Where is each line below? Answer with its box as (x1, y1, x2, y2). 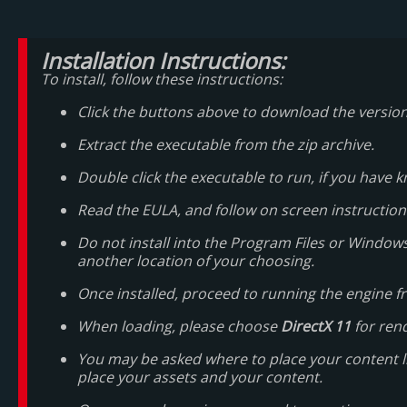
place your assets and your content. (77, 367, 323, 387)
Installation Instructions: (41, 45, 285, 75)
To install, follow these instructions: (41, 69, 283, 89)
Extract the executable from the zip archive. (77, 134, 374, 154)
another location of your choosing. (77, 251, 314, 271)
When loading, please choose (77, 316, 281, 336)
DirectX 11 (281, 316, 351, 336)
